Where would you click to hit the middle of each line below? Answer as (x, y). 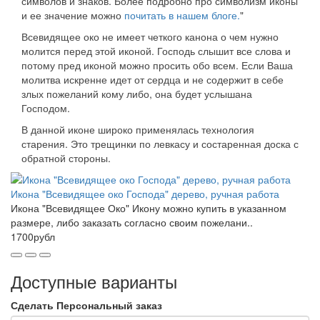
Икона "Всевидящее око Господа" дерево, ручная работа (145, 193)
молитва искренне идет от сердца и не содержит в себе (152, 79)
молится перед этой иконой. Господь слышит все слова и (156, 50)
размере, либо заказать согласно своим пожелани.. (132, 222)
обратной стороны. (66, 157)
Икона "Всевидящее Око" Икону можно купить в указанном (149, 207)
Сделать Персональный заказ (86, 305)
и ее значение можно (73, 15)
